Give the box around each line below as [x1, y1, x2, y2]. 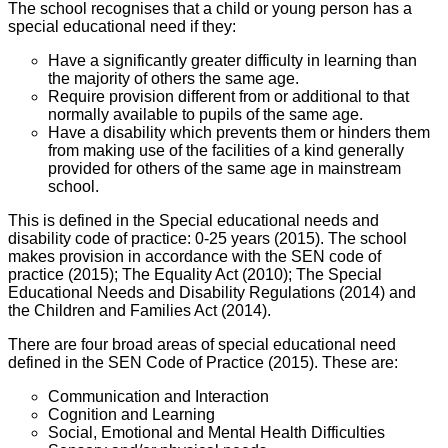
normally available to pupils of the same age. [48, 106, 363, 124]
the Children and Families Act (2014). [8, 302, 271, 320]
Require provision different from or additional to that [48, 88, 409, 106]
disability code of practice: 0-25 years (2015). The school [8, 230, 407, 248]
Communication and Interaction [48, 388, 269, 406]
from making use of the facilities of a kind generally [48, 142, 404, 160]
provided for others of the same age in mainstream [48, 160, 401, 178]
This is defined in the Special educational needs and [8, 212, 379, 230]
